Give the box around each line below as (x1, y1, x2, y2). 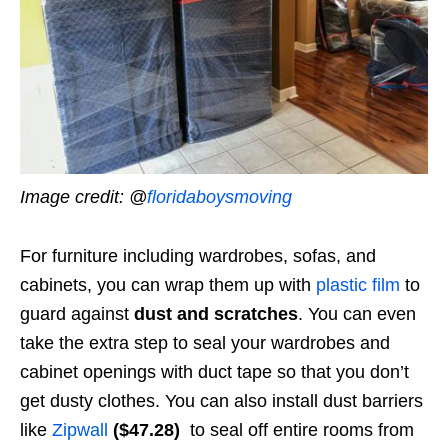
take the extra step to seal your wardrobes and (20, 333, 390, 354)
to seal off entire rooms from (180, 420, 414, 441)
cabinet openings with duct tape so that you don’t (20, 362, 409, 383)
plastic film (316, 275, 400, 296)
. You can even (298, 304, 416, 325)
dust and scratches (134, 304, 298, 325)
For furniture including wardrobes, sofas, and (20, 246, 376, 267)
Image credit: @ (20, 187, 147, 208)
